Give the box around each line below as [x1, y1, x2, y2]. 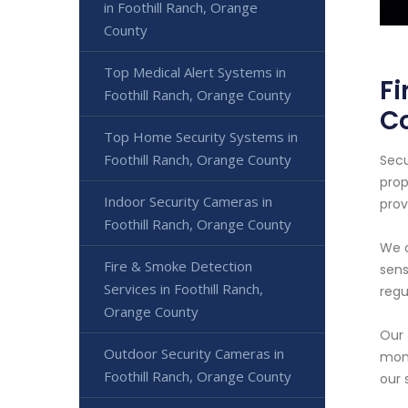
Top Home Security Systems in [104, 127, 298, 146]
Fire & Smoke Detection [104, 257, 252, 275]
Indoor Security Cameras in [104, 192, 272, 210]
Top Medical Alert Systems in [104, 63, 286, 81]
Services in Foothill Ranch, [104, 280, 263, 298]
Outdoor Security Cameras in [104, 344, 284, 362]
